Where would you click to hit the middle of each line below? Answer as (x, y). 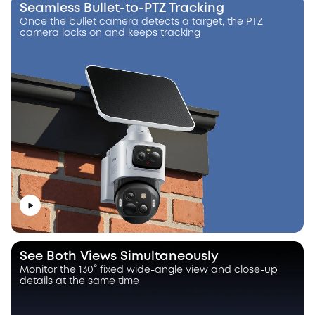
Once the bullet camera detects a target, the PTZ (141, 21)
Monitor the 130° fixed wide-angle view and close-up (149, 270)
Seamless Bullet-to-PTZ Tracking (122, 8)
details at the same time (79, 282)
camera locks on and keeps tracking (110, 33)
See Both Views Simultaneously (119, 257)
